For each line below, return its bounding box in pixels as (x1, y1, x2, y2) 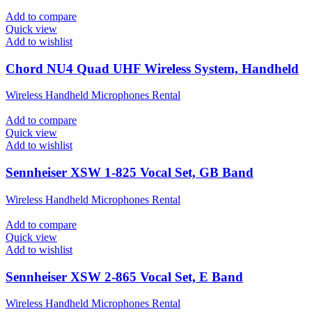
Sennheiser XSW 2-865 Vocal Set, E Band (6, 269, 243, 284)
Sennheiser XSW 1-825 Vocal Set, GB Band (6, 165, 253, 180)
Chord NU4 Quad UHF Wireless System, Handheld (6, 61, 299, 76)
